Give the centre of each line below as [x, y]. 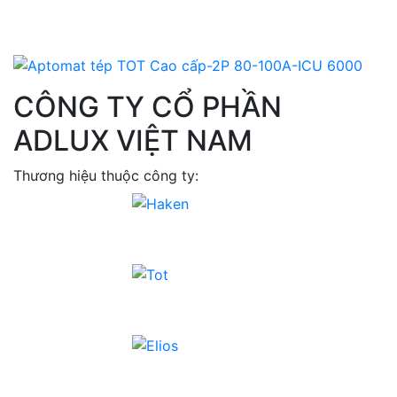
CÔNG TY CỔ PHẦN [148, 106]
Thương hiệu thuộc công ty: [106, 175]
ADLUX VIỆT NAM [133, 140]
